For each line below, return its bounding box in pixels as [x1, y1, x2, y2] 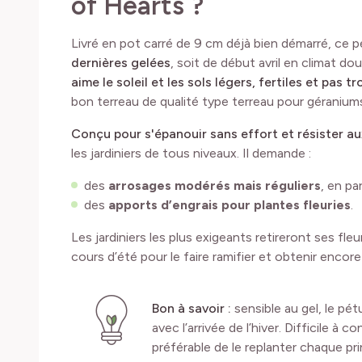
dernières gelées [71, 54, 170, 70]
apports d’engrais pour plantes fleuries [108, 196, 351, 213]
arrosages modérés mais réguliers [108, 177, 321, 193]
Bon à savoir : [152, 300, 234, 316]
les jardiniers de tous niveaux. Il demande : [71, 145, 311, 161]
